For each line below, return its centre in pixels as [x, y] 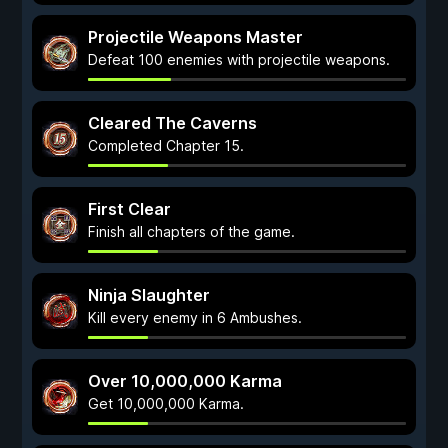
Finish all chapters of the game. [191, 231]
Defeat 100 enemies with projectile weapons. [239, 59]
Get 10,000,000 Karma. [166, 403]
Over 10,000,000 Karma [185, 381]
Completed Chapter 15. [166, 145]
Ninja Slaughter [149, 295]
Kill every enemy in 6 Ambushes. [195, 317]
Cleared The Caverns [172, 123]
